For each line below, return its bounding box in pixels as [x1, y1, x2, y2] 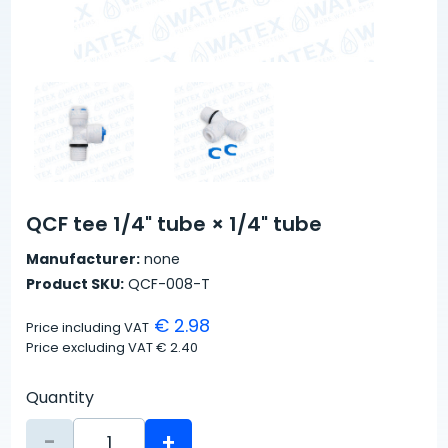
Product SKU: [26, 274, 125, 295]
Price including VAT [26, 318, 150, 338]
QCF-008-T [124, 274, 211, 295]
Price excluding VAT [26, 338, 157, 358]
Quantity [26, 386, 95, 410]
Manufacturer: [26, 249, 141, 270]
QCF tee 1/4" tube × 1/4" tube [26, 210, 323, 239]
